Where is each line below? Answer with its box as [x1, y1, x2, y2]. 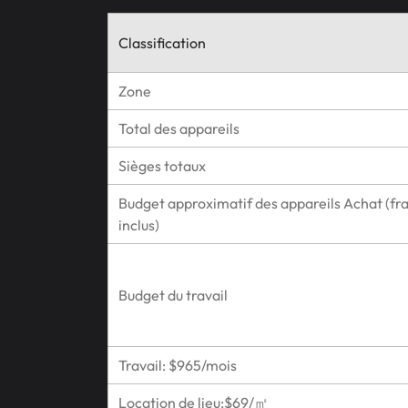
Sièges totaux [117, 157, 206, 176]
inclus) [117, 216, 159, 235]
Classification [117, 34, 206, 53]
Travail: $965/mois [117, 356, 237, 375]
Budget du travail [117, 286, 228, 305]
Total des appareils [117, 119, 240, 138]
